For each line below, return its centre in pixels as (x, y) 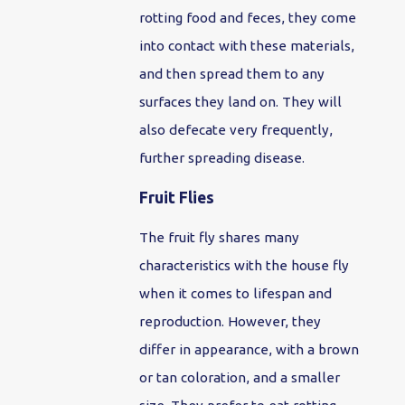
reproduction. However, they (231, 321)
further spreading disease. (222, 158)
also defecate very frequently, (236, 130)
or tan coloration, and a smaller (240, 377)
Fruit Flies (177, 197)
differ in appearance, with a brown (250, 349)
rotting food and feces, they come (248, 18)
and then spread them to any (232, 74)
